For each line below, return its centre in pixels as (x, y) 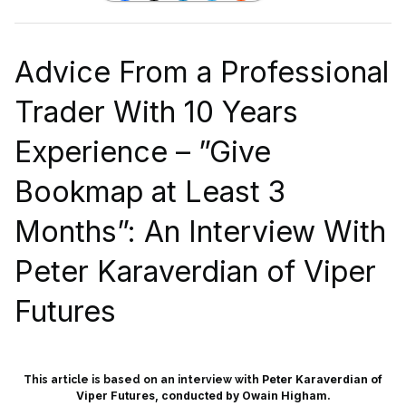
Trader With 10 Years (156, 111)
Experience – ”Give (143, 151)
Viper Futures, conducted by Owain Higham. (203, 395)
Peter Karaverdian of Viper (195, 271)
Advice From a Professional (202, 72)
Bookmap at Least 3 (150, 191)
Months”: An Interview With (200, 231)
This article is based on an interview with (143, 379)
